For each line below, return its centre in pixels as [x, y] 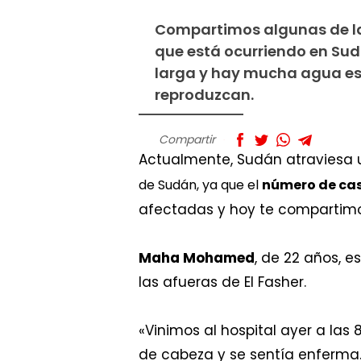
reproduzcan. [204, 95]
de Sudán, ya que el [200, 185]
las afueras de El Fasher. [222, 282]
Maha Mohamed [197, 258]
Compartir [187, 140]
